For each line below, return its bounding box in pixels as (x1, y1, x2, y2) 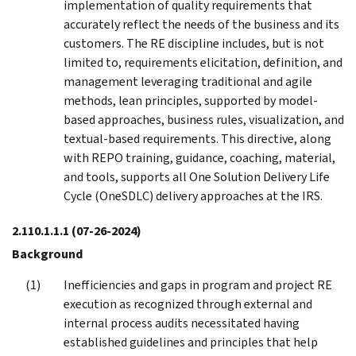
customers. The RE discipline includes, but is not (64, 34, 324, 52)
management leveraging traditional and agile (64, 72, 312, 90)
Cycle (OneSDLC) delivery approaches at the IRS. (64, 187, 323, 204)
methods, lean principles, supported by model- (64, 91, 318, 109)
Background (12, 245, 83, 262)
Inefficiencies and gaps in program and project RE (64, 276, 332, 293)
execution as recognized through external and (64, 295, 312, 312)
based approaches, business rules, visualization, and (64, 110, 344, 128)
